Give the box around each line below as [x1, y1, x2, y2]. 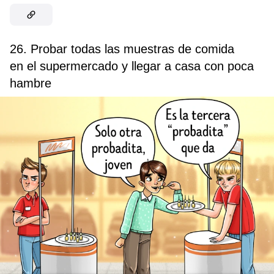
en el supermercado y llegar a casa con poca [10, 59, 254, 73]
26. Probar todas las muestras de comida [10, 42, 234, 56]
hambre [10, 76, 51, 91]
